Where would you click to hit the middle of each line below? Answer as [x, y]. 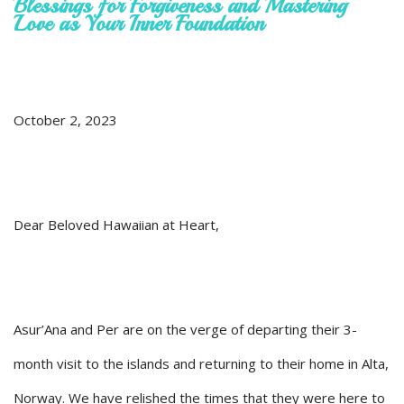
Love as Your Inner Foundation [139, 23]
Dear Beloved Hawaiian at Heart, [116, 224]
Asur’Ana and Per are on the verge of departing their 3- [185, 329]
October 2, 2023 [65, 119]
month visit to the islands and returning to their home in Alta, [201, 363]
